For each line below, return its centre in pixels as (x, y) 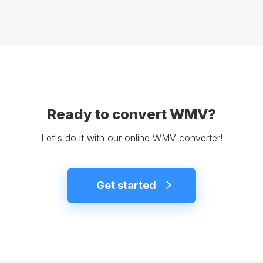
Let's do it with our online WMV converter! (131, 138)
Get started (126, 186)
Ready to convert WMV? (131, 114)
